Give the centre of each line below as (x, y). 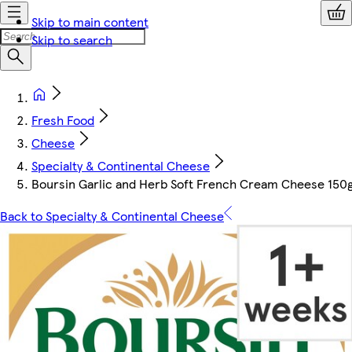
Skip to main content (90, 22)
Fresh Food (63, 120)
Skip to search (72, 40)
